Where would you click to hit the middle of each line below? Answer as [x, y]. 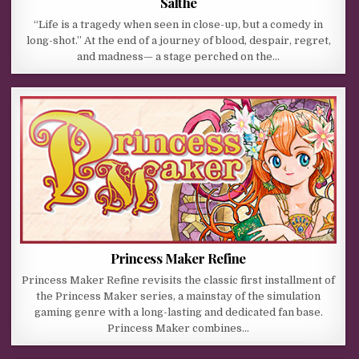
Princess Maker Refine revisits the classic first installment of [179, 280]
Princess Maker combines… [179, 329]
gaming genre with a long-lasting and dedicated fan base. [178, 313]
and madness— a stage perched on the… [179, 57]
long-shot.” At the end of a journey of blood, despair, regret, [178, 41]
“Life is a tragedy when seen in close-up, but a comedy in [179, 25]
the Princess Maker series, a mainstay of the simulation [179, 296]
